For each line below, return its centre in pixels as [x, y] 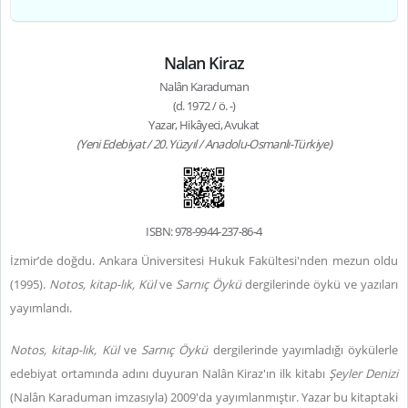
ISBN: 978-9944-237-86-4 [204, 231]
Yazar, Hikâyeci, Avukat [204, 125]
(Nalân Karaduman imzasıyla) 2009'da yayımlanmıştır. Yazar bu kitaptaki [204, 397]
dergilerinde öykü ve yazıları [320, 284]
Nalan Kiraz [204, 63]
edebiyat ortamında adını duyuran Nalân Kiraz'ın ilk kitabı [170, 373]
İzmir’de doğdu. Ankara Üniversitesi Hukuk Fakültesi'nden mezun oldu [204, 260]
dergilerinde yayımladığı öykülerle [303, 350]
